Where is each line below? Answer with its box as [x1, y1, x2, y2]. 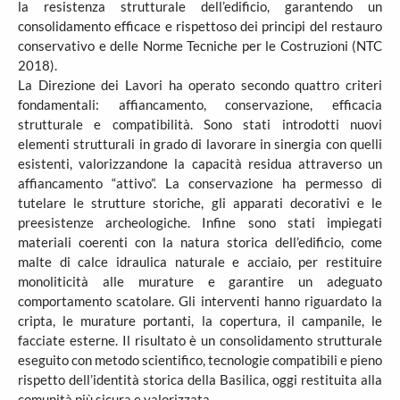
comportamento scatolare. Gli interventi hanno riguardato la [18, 293, 382, 309]
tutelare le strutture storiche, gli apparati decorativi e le [18, 195, 382, 211]
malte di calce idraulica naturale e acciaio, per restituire [18, 254, 382, 270]
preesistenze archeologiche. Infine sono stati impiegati [18, 214, 382, 230]
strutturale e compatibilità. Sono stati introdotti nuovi [18, 116, 382, 132]
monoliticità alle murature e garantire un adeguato [18, 273, 382, 289]
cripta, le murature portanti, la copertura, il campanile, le [18, 312, 382, 329]
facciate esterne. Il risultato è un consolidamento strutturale [18, 332, 382, 348]
